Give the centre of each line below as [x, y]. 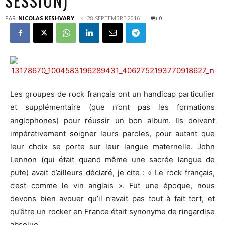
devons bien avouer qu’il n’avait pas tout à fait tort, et [113, 199]
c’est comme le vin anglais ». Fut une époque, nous [113, 186]
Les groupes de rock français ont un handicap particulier [113, 94]
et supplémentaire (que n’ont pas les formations [113, 107]
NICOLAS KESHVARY [46, 18]
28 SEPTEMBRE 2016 [114, 18]
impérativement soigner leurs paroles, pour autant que [113, 133]
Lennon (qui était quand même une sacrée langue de [113, 159]
